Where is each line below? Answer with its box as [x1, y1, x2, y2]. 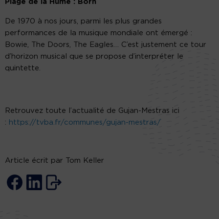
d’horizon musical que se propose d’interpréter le [5, 53, 183, 61]
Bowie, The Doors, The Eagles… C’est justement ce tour [5, 41, 206, 49]
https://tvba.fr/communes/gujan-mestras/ [9, 119, 161, 127]
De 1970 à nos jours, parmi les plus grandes [5, 18, 162, 25]
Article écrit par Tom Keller [5, 157, 104, 165]
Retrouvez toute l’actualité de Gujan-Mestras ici [5, 107, 179, 115]
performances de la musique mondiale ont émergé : [5, 29, 192, 37]
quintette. [5, 65, 41, 72]
